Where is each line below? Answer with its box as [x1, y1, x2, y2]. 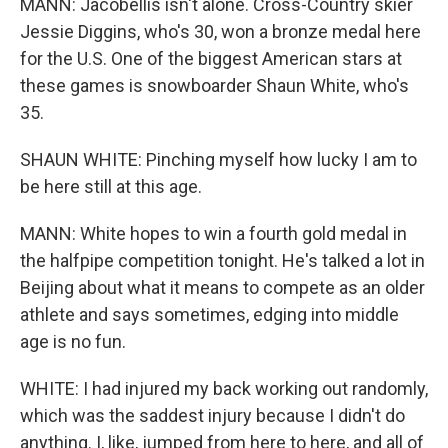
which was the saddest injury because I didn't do [20, 405, 405, 426]
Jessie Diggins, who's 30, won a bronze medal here [20, 21, 421, 42]
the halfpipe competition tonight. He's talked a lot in [20, 250, 425, 271]
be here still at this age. [20, 176, 202, 197]
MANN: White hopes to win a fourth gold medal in [20, 223, 407, 244]
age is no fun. [20, 331, 126, 352]
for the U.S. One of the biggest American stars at [20, 48, 402, 69]
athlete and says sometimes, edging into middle [20, 304, 399, 325]
